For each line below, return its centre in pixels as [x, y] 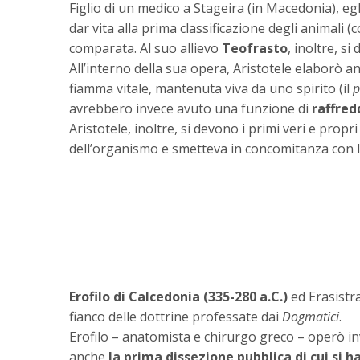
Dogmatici [311, 317]
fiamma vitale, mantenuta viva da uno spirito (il [211, 89]
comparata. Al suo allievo [145, 49]
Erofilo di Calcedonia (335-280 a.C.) [180, 297]
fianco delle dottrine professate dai [176, 317]
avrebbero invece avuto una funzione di [190, 109]
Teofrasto [255, 49]
